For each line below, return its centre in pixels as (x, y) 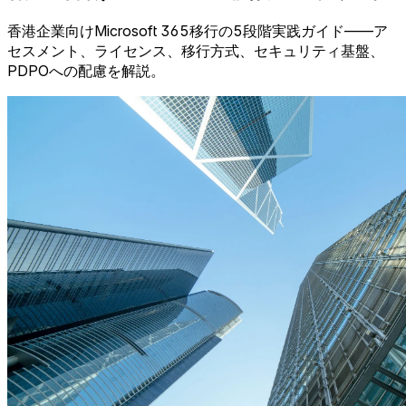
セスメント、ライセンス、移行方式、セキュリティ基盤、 (196, 50)
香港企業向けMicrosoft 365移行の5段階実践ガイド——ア (198, 30)
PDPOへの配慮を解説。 (86, 70)
